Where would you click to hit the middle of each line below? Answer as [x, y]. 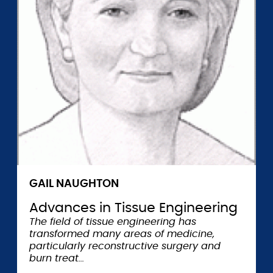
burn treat [54, 258]
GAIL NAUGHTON [74, 184]
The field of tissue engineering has [113, 222]
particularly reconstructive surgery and [125, 246]
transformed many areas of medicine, [122, 234]
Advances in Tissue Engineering [133, 208]
